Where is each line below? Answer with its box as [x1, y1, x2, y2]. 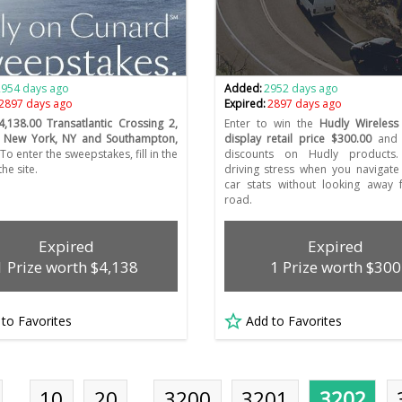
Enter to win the [223, 116, 313, 132]
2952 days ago [263, 81, 338, 97]
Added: [223, 81, 262, 97]
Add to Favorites [245, 312, 342, 330]
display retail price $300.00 [223, 131, 372, 147]
